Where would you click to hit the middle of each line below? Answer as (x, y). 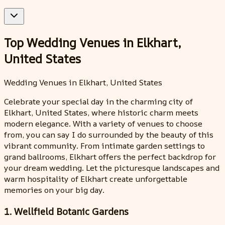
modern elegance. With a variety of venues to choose (103, 123)
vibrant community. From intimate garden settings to (104, 145)
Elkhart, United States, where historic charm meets (101, 112)
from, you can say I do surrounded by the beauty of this (109, 134)
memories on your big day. (54, 190)
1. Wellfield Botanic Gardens (66, 211)
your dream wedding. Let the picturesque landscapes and (112, 167)
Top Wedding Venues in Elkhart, (93, 42)
